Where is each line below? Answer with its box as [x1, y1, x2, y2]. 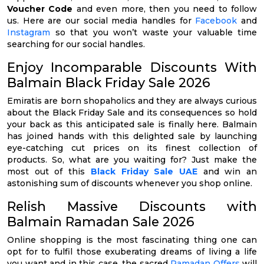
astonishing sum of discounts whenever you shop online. [7, 177, 252, 189]
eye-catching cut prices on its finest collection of [7, 142, 257, 153]
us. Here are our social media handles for [7, 15, 196, 26]
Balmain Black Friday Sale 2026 [7, 74, 210, 90]
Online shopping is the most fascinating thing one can [7, 234, 257, 245]
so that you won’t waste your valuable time [50, 27, 257, 38]
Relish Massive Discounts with [7, 198, 257, 214]
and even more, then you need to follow [76, 3, 258, 14]
